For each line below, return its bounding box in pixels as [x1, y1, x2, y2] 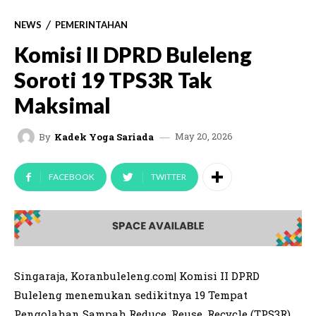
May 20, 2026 [175, 130, 233, 143]
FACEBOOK [49, 171, 95, 183]
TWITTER [151, 171, 186, 183]
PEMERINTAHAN [55, 18, 128, 30]
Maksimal [14, 92, 111, 119]
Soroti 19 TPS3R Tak [14, 67, 212, 93]
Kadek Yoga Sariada [54, 130, 154, 143]
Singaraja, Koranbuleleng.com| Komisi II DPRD [14, 269, 260, 284]
